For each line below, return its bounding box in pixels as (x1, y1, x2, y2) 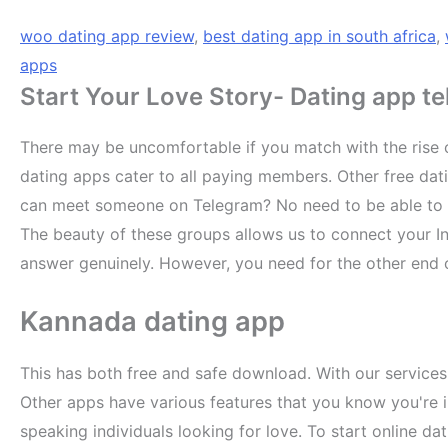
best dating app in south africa (203, 25, 436, 46)
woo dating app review (20, 25, 194, 46)
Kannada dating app (20, 304, 285, 338)
